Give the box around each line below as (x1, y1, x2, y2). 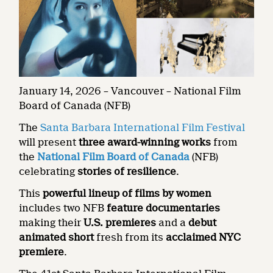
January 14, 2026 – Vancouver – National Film (19, 85, 241, 97)
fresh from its (94, 231, 166, 243)
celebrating (19, 165, 78, 177)
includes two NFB (19, 202, 107, 214)
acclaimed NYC (166, 231, 241, 243)
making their (19, 216, 84, 229)
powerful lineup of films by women (43, 187, 212, 199)
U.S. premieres (83, 216, 157, 229)
